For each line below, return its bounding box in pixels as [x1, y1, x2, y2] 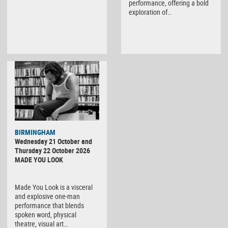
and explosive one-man [15, 191, 80, 201]
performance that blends [15, 200, 84, 210]
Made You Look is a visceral [15, 182, 93, 192]
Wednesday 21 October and [15, 136, 92, 146]
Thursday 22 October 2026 [15, 145, 90, 155]
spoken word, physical [15, 209, 76, 219]
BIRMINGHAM [15, 127, 55, 137]
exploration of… [129, 7, 172, 17]
